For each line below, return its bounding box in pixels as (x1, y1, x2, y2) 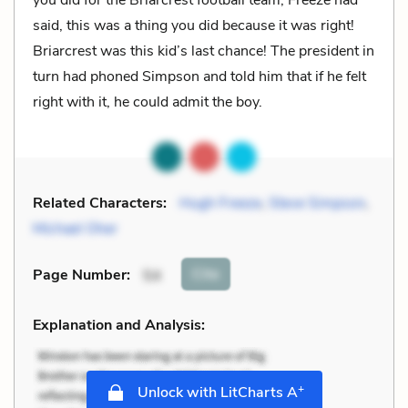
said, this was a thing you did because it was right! (33, 15, 354, 36)
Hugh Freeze (179, 192, 261, 213)
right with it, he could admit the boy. (33, 91, 262, 112)
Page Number (33, 265, 127, 286)
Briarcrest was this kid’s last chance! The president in (33, 40, 374, 61)
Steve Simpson (269, 192, 365, 213)
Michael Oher (33, 218, 117, 239)
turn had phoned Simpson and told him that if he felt (33, 66, 366, 87)
